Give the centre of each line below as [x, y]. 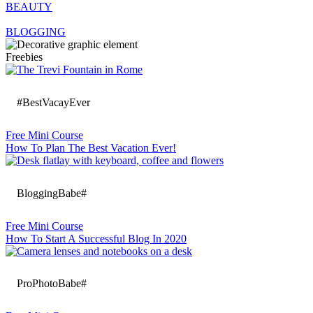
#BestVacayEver [53, 103]
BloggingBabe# [52, 193]
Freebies [24, 57]
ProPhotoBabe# [52, 284]
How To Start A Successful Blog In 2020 [96, 238]
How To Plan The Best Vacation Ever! [91, 148]
